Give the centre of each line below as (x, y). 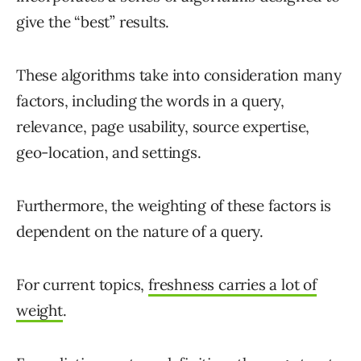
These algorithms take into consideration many (179, 75)
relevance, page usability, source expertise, (163, 127)
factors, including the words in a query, (150, 101)
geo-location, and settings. (109, 153)
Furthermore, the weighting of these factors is (174, 206)
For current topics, (83, 285)
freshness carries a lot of (232, 285)
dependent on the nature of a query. (140, 232)
